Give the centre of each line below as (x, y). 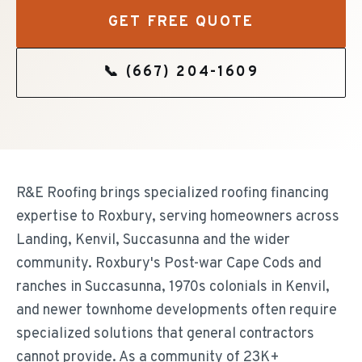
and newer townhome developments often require (177, 311)
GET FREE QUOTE (181, 22)
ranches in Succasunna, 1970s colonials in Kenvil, (173, 287)
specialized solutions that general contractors (165, 334)
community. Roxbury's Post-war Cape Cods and (169, 264)
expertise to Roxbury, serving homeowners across (178, 217)
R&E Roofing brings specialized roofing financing (173, 194)
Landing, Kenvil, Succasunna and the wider (153, 240)
